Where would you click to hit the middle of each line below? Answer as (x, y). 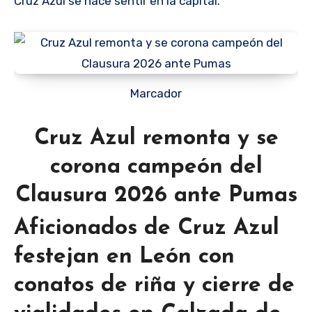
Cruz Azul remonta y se (156, 138)
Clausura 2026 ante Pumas (156, 195)
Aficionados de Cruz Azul (147, 229)
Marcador (161, 93)
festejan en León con (124, 257)
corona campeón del (156, 167)
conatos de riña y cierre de (154, 286)
